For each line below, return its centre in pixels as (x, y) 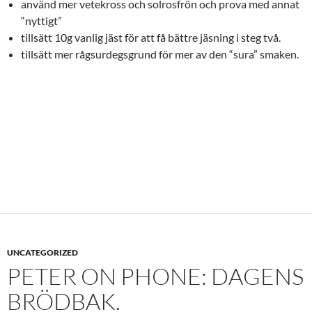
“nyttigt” (41, 21)
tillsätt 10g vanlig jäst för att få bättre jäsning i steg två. (151, 37)
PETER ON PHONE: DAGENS (155, 276)
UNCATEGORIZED (42, 252)
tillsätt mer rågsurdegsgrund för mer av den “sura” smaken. (160, 54)
